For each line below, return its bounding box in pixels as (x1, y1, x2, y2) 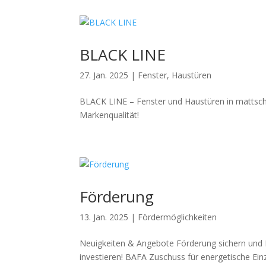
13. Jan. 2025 (80, 211, 129, 223)
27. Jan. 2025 (80, 69, 129, 81)
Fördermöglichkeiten (138, 211, 217, 223)
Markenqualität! (80, 109, 140, 121)
